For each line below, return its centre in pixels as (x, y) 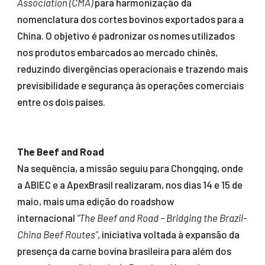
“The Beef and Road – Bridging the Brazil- (162, 218)
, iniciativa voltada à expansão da (168, 235)
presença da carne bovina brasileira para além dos (124, 251)
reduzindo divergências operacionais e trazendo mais (132, 69)
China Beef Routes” (57, 235)
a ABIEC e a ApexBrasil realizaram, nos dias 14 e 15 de (130, 185)
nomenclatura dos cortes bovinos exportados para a (130, 19)
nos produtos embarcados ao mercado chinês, (117, 52)
